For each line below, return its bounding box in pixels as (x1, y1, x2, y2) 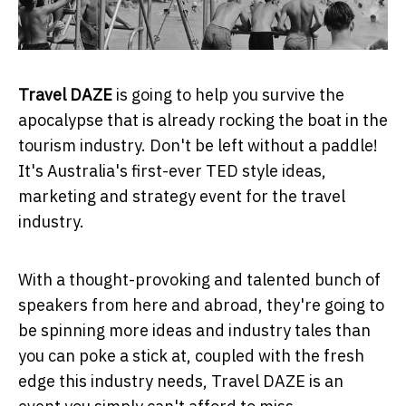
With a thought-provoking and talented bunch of (18, 269, 381, 291)
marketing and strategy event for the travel (18, 186, 345, 208)
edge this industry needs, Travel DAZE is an (18, 371, 343, 392)
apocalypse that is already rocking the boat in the (18, 110, 388, 131)
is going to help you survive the (112, 84, 344, 106)
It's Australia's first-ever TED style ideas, (18, 160, 326, 182)
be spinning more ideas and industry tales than (18, 320, 371, 342)
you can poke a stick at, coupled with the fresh (18, 345, 364, 367)
